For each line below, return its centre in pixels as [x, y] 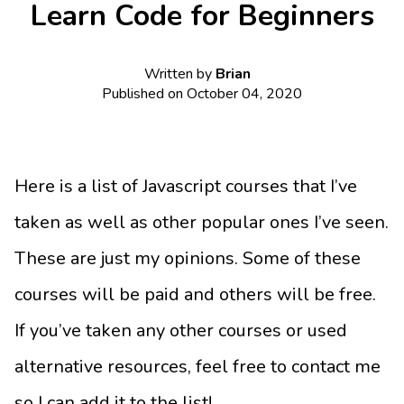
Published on [144, 94]
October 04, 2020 [244, 94]
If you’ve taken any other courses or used [181, 331]
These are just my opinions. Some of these [188, 259]
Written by [180, 74]
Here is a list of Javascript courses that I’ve [186, 187]
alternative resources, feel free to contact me [197, 367]
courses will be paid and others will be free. [195, 295]
